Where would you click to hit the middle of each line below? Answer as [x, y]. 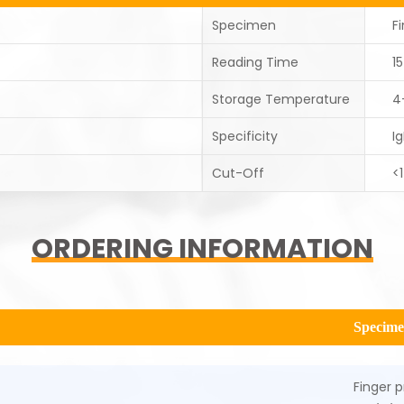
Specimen [244, 25]
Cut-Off [238, 173]
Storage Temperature [281, 99]
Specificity [245, 136]
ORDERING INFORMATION [202, 249]
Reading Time [255, 62]
